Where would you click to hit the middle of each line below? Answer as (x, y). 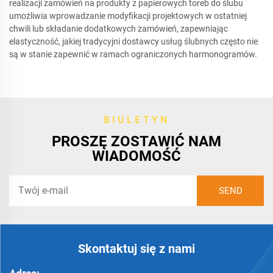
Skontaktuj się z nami (136, 248)
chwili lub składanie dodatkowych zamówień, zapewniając (119, 28)
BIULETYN (136, 120)
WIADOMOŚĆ (136, 156)
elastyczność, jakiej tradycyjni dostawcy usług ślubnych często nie (133, 41)
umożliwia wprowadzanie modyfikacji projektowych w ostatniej (128, 16)
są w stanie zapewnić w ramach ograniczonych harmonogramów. (133, 54)
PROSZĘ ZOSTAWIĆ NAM (136, 141)
